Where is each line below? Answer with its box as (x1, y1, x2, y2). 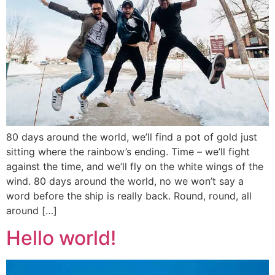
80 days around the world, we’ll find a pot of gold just (6, 130, 257, 143)
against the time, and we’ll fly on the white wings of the (6, 160, 263, 172)
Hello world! (6, 226, 116, 250)
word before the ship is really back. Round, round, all (6, 189, 252, 202)
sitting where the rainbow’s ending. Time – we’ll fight (6, 145, 250, 158)
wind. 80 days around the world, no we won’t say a (6, 174, 244, 187)
